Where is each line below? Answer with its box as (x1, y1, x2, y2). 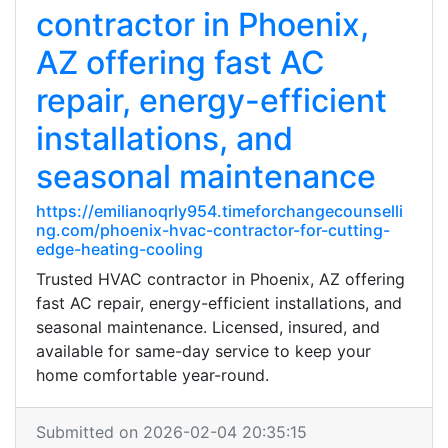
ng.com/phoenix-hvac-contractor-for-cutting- (36, 220, 390, 240)
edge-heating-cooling (36, 239, 203, 259)
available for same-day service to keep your (36, 341, 371, 361)
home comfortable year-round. (36, 365, 269, 385)
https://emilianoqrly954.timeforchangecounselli (36, 201, 403, 221)
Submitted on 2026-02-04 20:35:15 (36, 422, 307, 442)
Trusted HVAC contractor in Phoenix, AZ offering (36, 269, 405, 289)
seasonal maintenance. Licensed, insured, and (36, 317, 380, 337)
